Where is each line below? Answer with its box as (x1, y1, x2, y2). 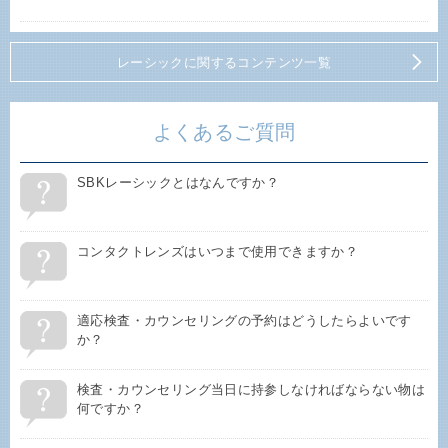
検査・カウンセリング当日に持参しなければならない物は (77, 381, 426, 397)
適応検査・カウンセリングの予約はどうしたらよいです (77, 312, 412, 328)
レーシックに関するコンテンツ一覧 (116, 54, 332, 70)
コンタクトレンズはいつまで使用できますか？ (77, 243, 359, 259)
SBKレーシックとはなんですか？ (77, 174, 280, 190)
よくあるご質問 (152, 120, 296, 143)
